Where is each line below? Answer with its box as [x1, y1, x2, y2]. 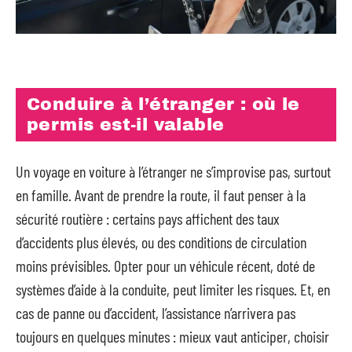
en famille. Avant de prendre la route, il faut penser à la [16, 185, 306, 204]
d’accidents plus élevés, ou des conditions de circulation [16, 232, 306, 251]
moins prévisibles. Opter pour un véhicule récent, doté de [16, 255, 315, 275]
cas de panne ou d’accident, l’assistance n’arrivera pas [16, 302, 295, 322]
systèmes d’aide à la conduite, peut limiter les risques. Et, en [16, 279, 330, 299]
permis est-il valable [27, 115, 225, 134]
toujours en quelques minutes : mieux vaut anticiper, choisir [16, 326, 329, 346]
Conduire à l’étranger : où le [27, 95, 300, 114]
